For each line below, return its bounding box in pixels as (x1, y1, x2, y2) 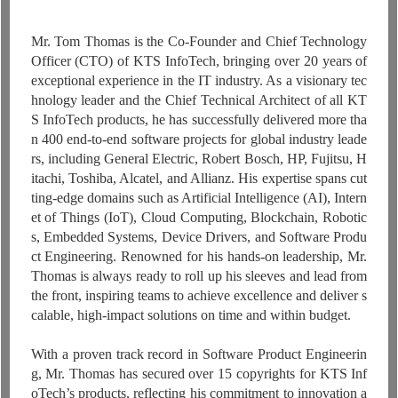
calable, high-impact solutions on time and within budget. (30, 307, 351, 323)
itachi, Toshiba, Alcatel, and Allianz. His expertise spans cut (30, 171, 368, 187)
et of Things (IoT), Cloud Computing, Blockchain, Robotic (30, 210, 368, 226)
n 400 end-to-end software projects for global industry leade (30, 131, 368, 147)
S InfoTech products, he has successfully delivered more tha (30, 112, 368, 128)
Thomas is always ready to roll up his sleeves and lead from (30, 268, 368, 284)
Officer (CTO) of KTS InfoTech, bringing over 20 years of (30, 53, 368, 69)
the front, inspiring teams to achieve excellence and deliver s (30, 288, 368, 304)
